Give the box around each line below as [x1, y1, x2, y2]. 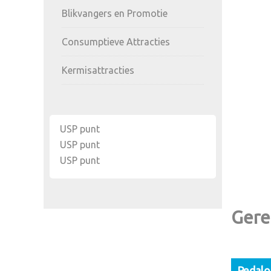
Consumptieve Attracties [62, 36, 170, 47]
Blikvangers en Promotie [62, 8, 168, 19]
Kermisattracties [62, 65, 134, 76]
